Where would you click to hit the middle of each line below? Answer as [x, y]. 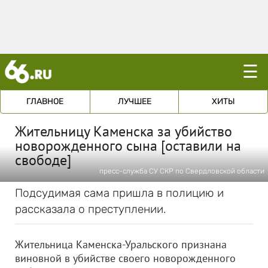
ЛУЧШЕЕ [134, 101]
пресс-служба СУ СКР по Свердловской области [182, 171]
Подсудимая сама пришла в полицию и [119, 193]
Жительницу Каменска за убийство [124, 131]
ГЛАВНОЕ [45, 101]
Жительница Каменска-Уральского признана [121, 244]
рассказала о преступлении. [91, 209]
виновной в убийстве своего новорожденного [125, 258]
